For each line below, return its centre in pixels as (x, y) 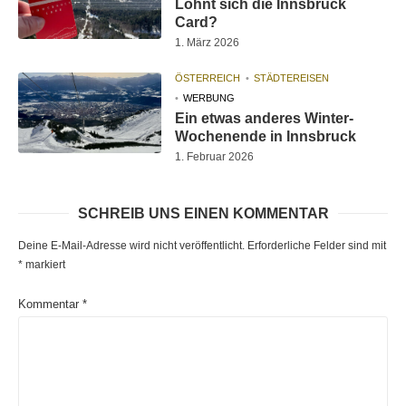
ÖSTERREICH (208, 78)
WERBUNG (209, 98)
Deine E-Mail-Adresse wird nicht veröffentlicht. (131, 246)
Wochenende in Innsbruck (266, 137)
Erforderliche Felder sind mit (317, 246)
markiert (44, 265)
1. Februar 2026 (215, 157)
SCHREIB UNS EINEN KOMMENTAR (203, 214)
